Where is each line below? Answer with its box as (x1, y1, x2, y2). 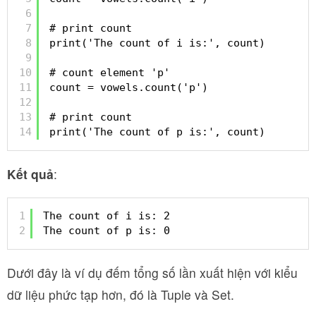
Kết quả (7, 165, 54, 183)
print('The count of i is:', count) (49, 36, 265, 49)
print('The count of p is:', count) (49, 125, 265, 138)
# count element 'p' (49, 66, 170, 79)
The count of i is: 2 (43, 209, 170, 222)
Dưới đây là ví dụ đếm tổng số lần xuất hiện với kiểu (7, 264, 298, 281)
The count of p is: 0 (43, 224, 170, 237)
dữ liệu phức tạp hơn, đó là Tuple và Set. (7, 286, 234, 303)
